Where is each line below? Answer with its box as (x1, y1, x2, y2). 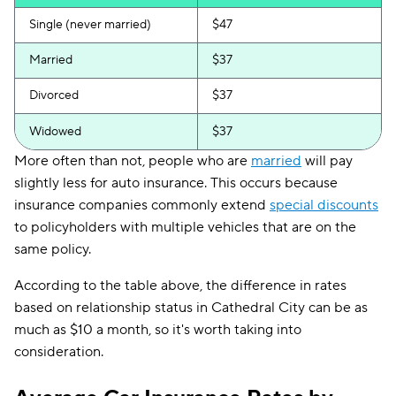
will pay (301, 152, 353, 170)
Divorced (29, 88, 79, 103)
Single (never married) (29, 17, 151, 33)
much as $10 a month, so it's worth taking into (14, 321, 301, 339)
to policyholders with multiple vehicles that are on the (14, 218, 356, 236)
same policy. (14, 240, 91, 258)
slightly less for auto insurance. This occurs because (14, 174, 338, 192)
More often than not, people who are (14, 152, 251, 170)
